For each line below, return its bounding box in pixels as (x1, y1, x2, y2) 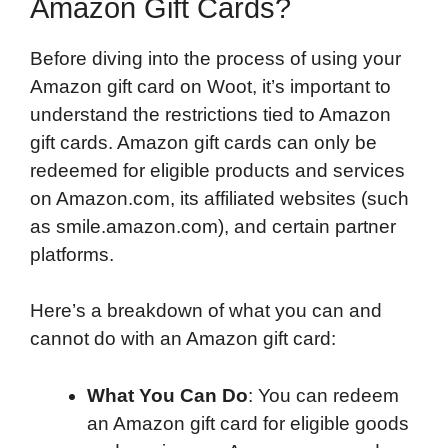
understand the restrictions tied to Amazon (30, 103, 391, 125)
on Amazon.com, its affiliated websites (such (30, 187, 409, 209)
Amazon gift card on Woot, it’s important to (30, 75, 391, 97)
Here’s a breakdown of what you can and (30, 300, 382, 322)
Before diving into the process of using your (30, 47, 401, 69)
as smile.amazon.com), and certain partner (30, 215, 396, 237)
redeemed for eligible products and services (30, 159, 405, 181)
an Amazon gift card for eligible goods (87, 412, 409, 434)
